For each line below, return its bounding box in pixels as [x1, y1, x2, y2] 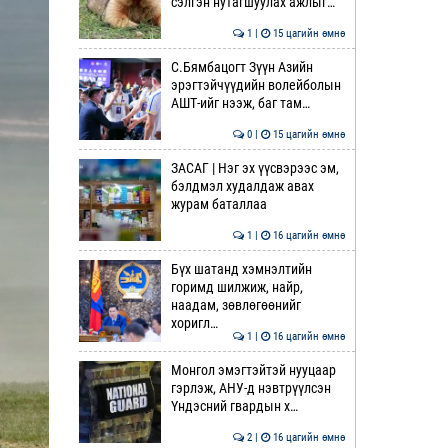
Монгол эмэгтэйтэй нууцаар [170, 362, 336, 378]
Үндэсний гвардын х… [170, 398, 298, 414]
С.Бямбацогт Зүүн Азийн [170, 59, 313, 75]
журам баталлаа [170, 196, 267, 212]
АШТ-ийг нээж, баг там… [170, 95, 310, 111]
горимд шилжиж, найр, [170, 279, 303, 295]
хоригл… [170, 315, 218, 331]
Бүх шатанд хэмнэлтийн [170, 261, 312, 277]
